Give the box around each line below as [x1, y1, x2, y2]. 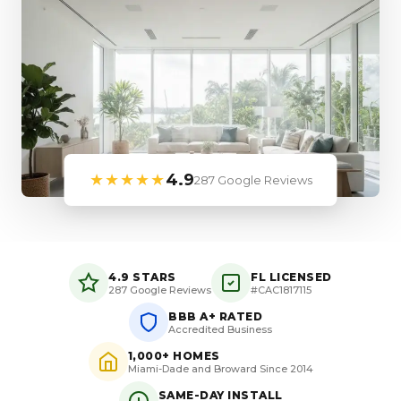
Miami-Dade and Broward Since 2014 [127, 362, 313, 375]
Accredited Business [168, 322, 272, 336]
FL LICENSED [251, 269, 332, 284]
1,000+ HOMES [127, 348, 220, 363]
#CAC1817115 [251, 283, 312, 296]
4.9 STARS [108, 269, 176, 284]
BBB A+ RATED [168, 309, 262, 323]
